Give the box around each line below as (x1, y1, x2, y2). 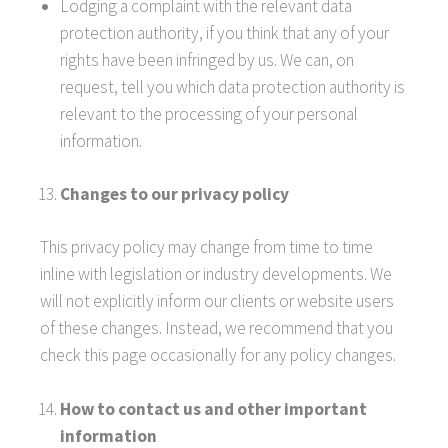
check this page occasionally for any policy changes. (40, 343, 396, 366)
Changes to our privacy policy (60, 182, 289, 205)
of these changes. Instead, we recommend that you (40, 316, 393, 339)
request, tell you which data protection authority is (60, 75, 405, 98)
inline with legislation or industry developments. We (40, 262, 392, 285)
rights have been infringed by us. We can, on (60, 48, 354, 71)
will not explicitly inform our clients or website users (40, 289, 394, 312)
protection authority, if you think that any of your (60, 21, 389, 44)
